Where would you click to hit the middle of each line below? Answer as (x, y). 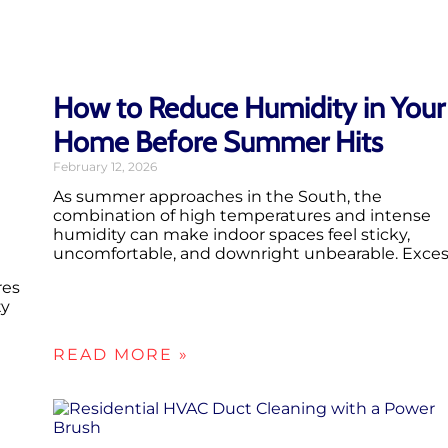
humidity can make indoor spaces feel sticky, (231, 235)
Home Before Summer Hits (218, 142)
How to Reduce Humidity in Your (249, 108)
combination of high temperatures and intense (242, 216)
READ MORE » (121, 355)
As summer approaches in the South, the (217, 197)
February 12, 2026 (105, 167)
